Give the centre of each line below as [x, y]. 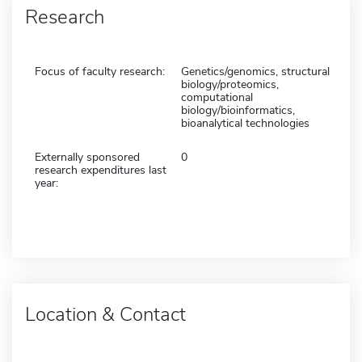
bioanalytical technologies [245, 123]
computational [217, 97]
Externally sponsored [87, 157]
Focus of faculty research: [100, 71]
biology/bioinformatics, [238, 110]
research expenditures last [101, 170]
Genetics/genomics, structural [255, 71]
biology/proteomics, [230, 84]
